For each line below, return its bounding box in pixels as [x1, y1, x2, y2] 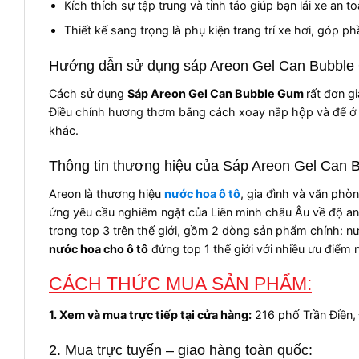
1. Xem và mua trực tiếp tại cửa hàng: [49, 307, 252, 321]
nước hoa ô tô [164, 186, 240, 200]
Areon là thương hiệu [49, 186, 164, 200]
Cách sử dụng [49, 86, 127, 100]
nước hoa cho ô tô [49, 241, 148, 256]
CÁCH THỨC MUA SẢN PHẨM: [49, 273, 312, 295]
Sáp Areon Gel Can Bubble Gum [127, 86, 306, 100]
